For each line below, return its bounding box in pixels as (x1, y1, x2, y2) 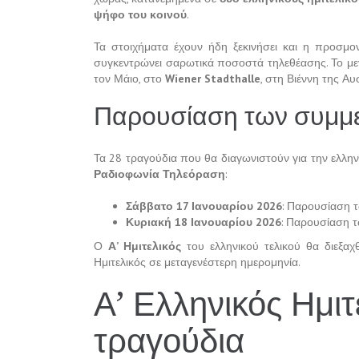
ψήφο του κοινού (94, 7, 187, 22)
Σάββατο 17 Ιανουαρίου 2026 (126, 199, 282, 214)
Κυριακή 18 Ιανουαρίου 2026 (126, 215, 281, 230)
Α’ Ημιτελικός (108, 239, 181, 254)
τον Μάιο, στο (94, 71, 165, 87)
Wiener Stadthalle (165, 71, 260, 87)
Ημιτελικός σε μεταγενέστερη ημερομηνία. (94, 255, 301, 270)
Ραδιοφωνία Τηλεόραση (94, 167, 225, 182)
